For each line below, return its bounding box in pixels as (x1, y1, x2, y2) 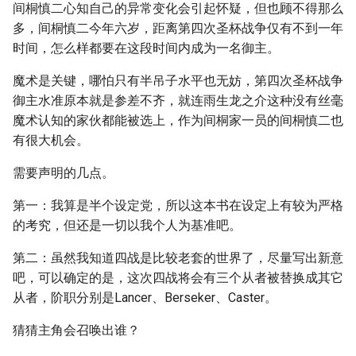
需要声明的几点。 (13, 165, 114, 180)
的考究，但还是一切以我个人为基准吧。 (13, 218, 242, 233)
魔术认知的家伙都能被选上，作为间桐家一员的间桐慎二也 (13, 113, 343, 128)
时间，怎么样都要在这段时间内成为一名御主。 (13, 41, 280, 56)
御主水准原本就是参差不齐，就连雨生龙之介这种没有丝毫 (13, 93, 343, 108)
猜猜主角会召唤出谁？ (13, 323, 140, 338)
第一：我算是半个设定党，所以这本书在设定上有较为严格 (13, 198, 343, 213)
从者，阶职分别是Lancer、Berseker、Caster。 (13, 290, 277, 305)
